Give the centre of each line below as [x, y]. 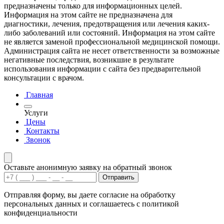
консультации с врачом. [44, 78]
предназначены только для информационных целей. [93, 6]
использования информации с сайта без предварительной [102, 69]
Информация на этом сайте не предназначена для [88, 15]
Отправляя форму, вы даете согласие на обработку [90, 195]
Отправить [118, 177]
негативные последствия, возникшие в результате [89, 60]
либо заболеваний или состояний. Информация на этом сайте [109, 33]
